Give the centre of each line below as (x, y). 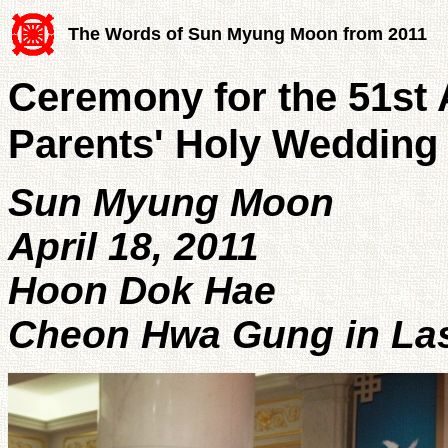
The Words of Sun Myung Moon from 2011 (247, 34)
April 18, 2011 (133, 246)
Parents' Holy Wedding (223, 143)
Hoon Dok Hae (142, 290)
